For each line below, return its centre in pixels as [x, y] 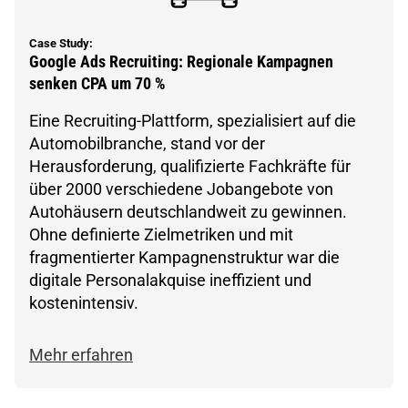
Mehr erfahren [81, 354]
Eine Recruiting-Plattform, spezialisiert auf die [193, 120]
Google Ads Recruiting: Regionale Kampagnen [181, 61]
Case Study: [61, 43]
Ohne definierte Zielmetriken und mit [161, 234]
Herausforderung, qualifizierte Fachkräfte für [190, 166]
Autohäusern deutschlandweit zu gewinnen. [188, 211]
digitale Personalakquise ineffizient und [170, 280]
